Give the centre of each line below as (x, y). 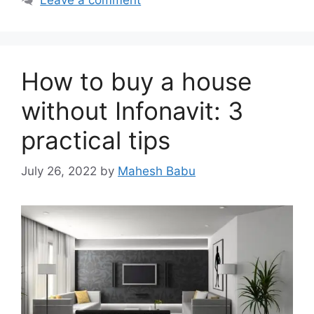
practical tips (96, 140)
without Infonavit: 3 (132, 110)
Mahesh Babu (157, 171)
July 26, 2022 (59, 171)
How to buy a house (136, 81)
